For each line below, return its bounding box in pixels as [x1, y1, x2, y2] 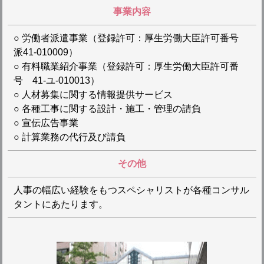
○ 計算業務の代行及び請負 [13, 132, 126, 142]
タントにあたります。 [13, 199, 108, 209]
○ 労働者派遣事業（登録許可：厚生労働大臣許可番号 [13, 33, 248, 43]
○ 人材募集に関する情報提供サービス [13, 90, 173, 100]
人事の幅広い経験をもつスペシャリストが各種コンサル [13, 185, 249, 195]
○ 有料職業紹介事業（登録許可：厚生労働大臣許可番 [13, 61, 239, 71]
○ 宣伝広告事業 [13, 118, 78, 128]
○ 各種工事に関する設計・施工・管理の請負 [13, 104, 201, 114]
